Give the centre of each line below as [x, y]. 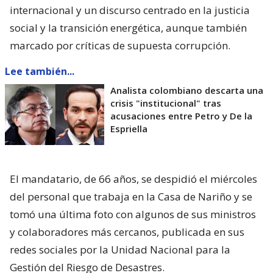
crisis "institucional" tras [166, 103]
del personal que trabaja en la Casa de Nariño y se [131, 197]
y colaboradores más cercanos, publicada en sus [127, 232]
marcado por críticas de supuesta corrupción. [120, 46]
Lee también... [40, 72]
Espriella [129, 129]
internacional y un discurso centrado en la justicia [130, 10]
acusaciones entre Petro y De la [181, 116]
